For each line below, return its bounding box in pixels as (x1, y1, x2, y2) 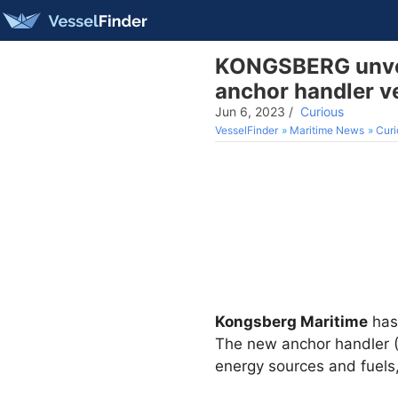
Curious (300, 104, 344, 119)
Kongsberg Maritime (215, 313, 368, 330)
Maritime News (290, 123, 364, 137)
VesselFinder (215, 123, 278, 137)
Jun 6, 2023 (215, 104, 285, 119)
